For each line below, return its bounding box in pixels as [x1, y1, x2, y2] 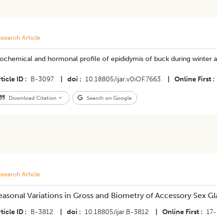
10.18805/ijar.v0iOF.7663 [85, 75, 161, 83]
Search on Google [85, 94, 132, 101]
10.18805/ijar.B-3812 [84, 208, 149, 216]
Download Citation [7, 94, 58, 101]
